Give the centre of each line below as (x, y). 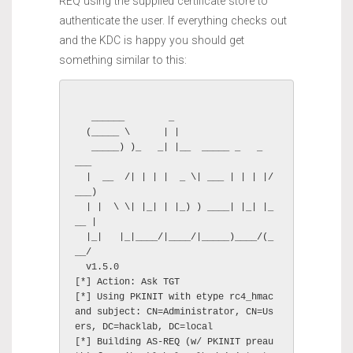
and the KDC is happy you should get (152, 41)
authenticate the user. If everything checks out (173, 21)
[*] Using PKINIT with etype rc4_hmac (175, 297)
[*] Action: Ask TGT (128, 282)
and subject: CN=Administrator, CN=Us (175, 312)
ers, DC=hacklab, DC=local (144, 327)
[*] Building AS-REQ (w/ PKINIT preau (175, 342)
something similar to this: (123, 60)
